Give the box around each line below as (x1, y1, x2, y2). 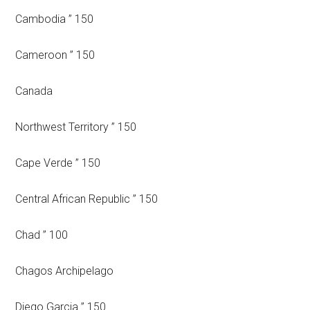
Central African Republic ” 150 (15, 192, 158, 206)
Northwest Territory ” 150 (15, 120, 137, 134)
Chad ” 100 (15, 228, 69, 241)
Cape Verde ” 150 (15, 156, 101, 170)
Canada (15, 84, 53, 98)
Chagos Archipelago (15, 264, 114, 277)
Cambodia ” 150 (15, 12, 94, 26)
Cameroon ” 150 (15, 48, 95, 62)
